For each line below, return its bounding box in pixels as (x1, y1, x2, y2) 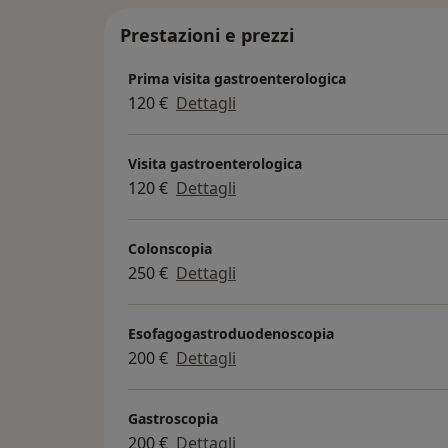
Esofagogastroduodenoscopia (128, 323, 334, 343)
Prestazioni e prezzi (120, 23, 294, 48)
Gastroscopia (128, 408, 218, 428)
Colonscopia (128, 238, 212, 258)
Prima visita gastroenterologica (128, 68, 346, 88)
